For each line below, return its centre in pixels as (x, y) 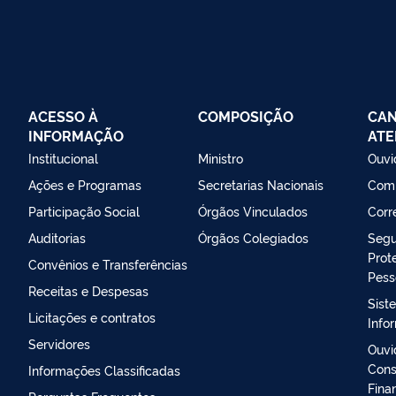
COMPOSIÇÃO (246, 115)
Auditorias (57, 237)
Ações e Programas (85, 184)
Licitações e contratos (92, 316)
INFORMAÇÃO (76, 135)
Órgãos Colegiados (253, 237)
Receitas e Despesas (88, 290)
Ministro (221, 157)
